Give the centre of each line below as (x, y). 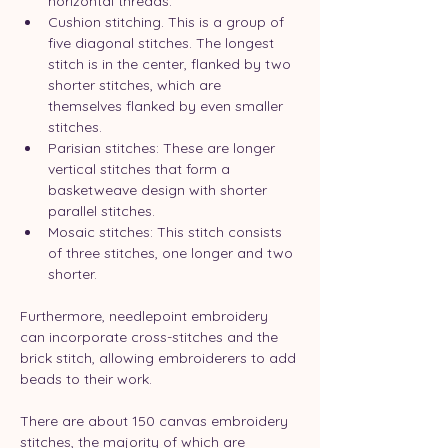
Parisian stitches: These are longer (163, 147)
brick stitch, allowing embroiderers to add (160, 357)
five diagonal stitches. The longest (163, 42)
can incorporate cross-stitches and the (151, 336)
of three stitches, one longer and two (172, 252)
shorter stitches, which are (136, 84)
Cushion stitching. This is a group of (168, 21)
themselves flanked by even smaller (167, 105)
